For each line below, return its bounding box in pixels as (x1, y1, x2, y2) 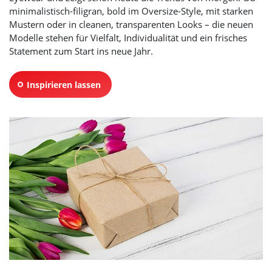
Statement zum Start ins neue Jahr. (9, 45, 153, 58)
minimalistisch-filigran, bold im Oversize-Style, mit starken (9, 5, 253, 18)
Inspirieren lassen (27, 78, 101, 90)
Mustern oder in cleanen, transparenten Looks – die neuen (9, 18, 253, 31)
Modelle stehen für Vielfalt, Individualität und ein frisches (9, 32, 247, 44)
